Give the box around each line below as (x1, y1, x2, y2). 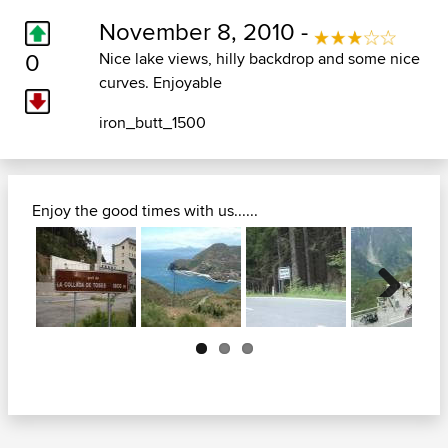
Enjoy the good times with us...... (32, 199, 258, 223)
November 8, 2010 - (98, 14, 314, 49)
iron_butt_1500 (98, 111, 206, 135)
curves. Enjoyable (98, 71, 222, 95)
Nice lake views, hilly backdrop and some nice (98, 47, 420, 71)
